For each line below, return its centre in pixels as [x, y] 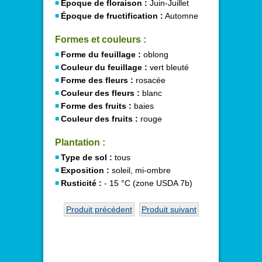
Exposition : [85, 170]
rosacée [149, 80]
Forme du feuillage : [101, 54]
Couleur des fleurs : [100, 93]
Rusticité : [81, 183]
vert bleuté [168, 67]
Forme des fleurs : [97, 80]
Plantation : [80, 142]
